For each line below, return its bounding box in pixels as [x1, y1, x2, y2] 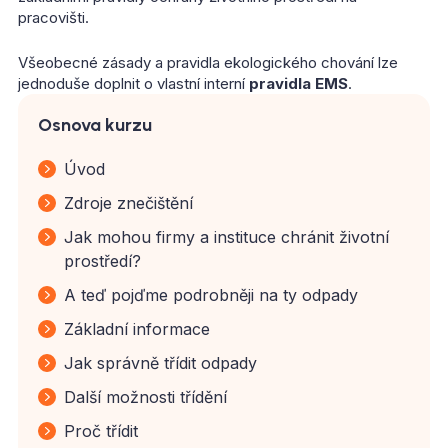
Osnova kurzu [38, 114, 152, 136]
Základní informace [64, 319, 210, 339]
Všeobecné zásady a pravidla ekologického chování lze [18, 53, 398, 72]
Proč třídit [64, 421, 138, 441]
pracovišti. [18, 8, 89, 27]
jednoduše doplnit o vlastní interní [18, 74, 245, 93]
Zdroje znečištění [64, 193, 193, 213]
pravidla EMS [249, 74, 348, 93]
